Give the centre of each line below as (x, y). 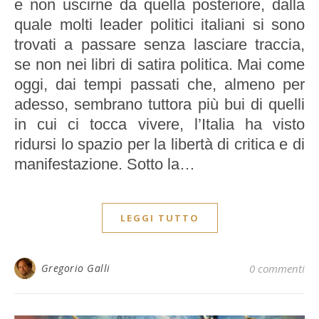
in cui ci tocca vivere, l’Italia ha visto (159, 124)
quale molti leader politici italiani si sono (159, 24)
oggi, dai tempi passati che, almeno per (159, 84)
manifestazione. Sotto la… (105, 164)
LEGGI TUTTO (159, 218)
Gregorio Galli (75, 268)
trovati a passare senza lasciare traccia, (159, 44)
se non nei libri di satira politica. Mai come (159, 64)
